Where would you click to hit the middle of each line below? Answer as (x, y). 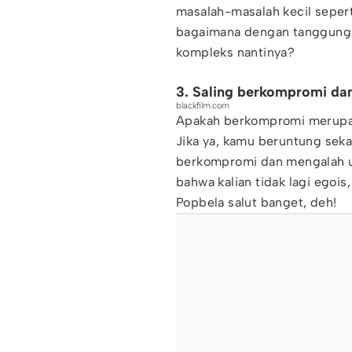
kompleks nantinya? (237, 52)
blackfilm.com (203, 106)
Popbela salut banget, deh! (257, 202)
